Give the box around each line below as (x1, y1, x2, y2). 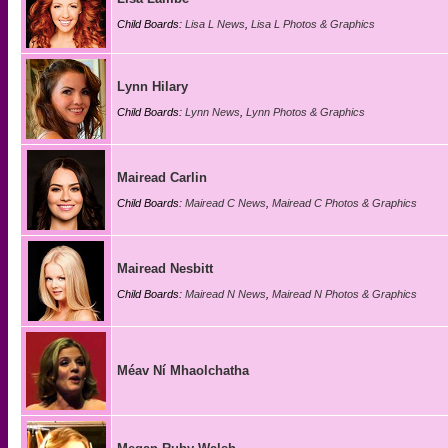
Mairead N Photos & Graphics (272, 288, 417, 300)
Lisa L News (185, 18, 245, 30)
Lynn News (185, 106, 240, 118)
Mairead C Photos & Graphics (272, 197, 417, 209)
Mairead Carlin (117, 170, 207, 185)
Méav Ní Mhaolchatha (117, 363, 249, 378)
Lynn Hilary (117, 79, 188, 94)
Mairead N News (185, 288, 266, 300)
